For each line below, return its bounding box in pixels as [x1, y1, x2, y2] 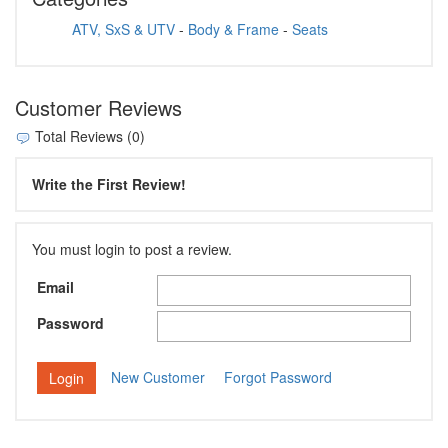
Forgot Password [224, 367, 332, 388]
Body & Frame [188, 19, 279, 40]
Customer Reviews [15, 93, 182, 123]
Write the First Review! [32, 173, 186, 194]
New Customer [111, 367, 205, 388]
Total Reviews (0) [31, 126, 145, 147]
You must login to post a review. [32, 238, 232, 259]
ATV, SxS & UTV [72, 19, 175, 40]
